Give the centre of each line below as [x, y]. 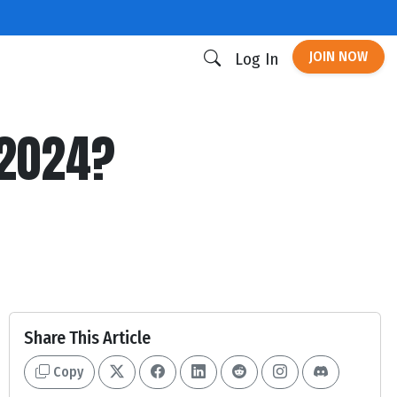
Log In [257, 59]
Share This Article [87, 338]
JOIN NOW [339, 56]
